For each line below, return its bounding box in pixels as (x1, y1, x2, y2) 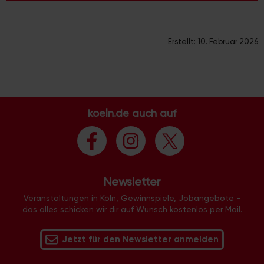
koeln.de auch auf (88, 106, 176, 119)
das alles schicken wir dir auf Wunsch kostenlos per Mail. (22, 204, 242, 214)
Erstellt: (168, 37, 197, 46)
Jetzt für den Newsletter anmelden (62, 233, 219, 245)
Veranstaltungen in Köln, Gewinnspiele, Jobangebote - (24, 193, 240, 203)
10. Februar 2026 (197, 37, 258, 46)
